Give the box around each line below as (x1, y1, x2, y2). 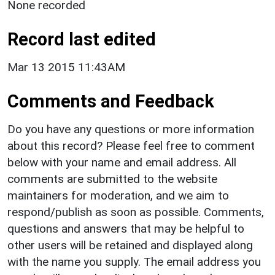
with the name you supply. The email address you (7, 254, 261, 269)
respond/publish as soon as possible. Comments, (7, 204, 264, 219)
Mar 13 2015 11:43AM (7, 60, 125, 74)
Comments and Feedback (7, 90, 214, 112)
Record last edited (7, 28, 156, 50)
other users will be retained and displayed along (7, 238, 253, 252)
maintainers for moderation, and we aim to (7, 188, 229, 203)
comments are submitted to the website (7, 171, 217, 186)
